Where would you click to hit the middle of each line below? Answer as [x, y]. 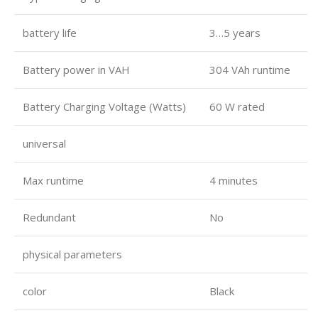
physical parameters [72, 254]
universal [44, 143]
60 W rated [237, 106]
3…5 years [235, 33]
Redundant [49, 217]
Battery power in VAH [76, 70]
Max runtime [53, 180]
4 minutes [234, 180]
